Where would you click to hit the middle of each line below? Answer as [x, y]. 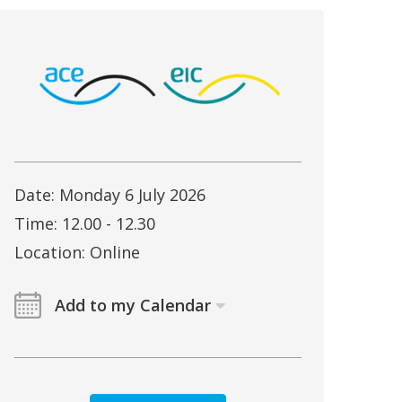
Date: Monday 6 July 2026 [110, 195]
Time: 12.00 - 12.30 [85, 223]
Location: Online [77, 252]
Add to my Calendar [133, 305]
